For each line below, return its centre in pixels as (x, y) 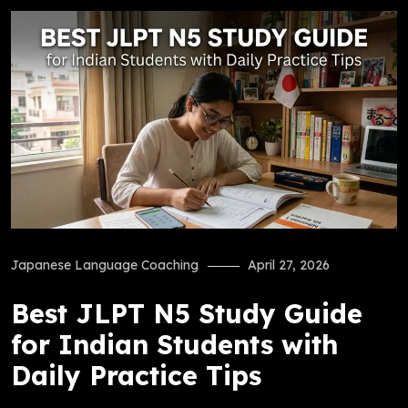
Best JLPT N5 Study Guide (187, 313)
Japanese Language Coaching (105, 265)
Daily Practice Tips (136, 375)
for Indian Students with (174, 344)
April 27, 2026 (289, 265)
